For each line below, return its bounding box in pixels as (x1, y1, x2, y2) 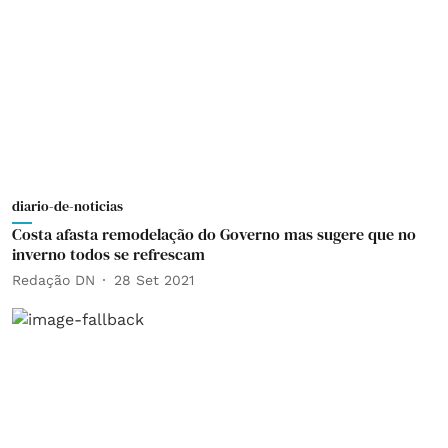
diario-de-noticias (12, 196, 123, 216)
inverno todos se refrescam (12, 243, 205, 265)
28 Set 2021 (114, 271, 194, 288)
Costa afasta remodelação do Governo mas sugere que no (12, 223, 416, 245)
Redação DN (12, 271, 95, 288)
